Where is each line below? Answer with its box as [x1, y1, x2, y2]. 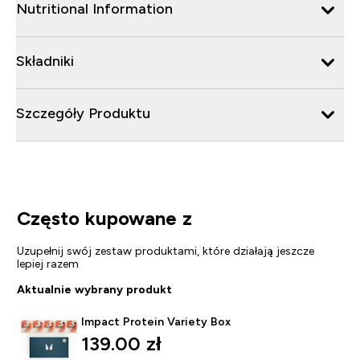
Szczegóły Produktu [16, 104, 150, 121]
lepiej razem [16, 256, 79, 270]
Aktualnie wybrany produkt [16, 282, 172, 296]
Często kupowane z [16, 207, 192, 229]
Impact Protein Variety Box [80, 314, 231, 328]
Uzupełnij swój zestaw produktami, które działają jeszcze [16, 243, 314, 257]
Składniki [16, 52, 74, 69]
